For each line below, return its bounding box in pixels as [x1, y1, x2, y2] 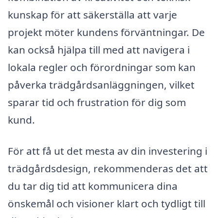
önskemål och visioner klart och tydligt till [8, 196, 205, 210]
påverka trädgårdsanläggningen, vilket [8, 78, 195, 92]
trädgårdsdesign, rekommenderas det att [8, 161, 208, 175]
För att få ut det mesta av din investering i [8, 144, 207, 158]
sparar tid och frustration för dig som [8, 95, 186, 109]
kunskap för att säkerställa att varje [8, 8, 177, 22]
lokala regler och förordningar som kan [8, 60, 196, 74]
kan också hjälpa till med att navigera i [8, 43, 190, 57]
